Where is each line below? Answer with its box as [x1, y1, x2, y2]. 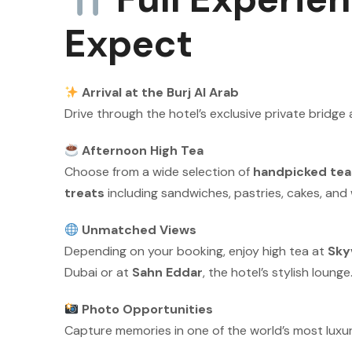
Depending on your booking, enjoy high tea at [64, 243, 328, 259]
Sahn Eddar [132, 264, 203, 280]
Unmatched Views [82, 222, 197, 238]
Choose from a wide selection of [64, 163, 253, 180]
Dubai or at [64, 264, 132, 280]
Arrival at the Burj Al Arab [82, 84, 240, 101]
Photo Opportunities [82, 301, 214, 317]
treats [64, 185, 104, 201]
